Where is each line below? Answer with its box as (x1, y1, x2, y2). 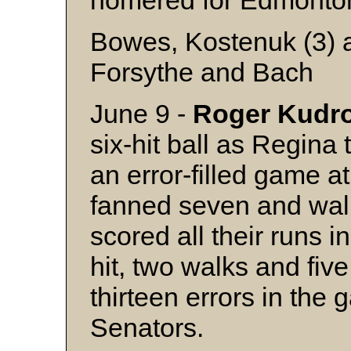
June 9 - (90, 99, 193, 128)
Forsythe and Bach (90, 57, 313, 87)
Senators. (90, 313, 204, 342)
